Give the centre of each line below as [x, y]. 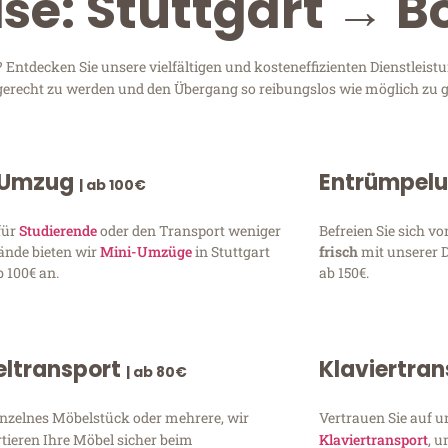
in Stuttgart [231, 251]
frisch [339, 251]
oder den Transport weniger [189, 230]
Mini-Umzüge [146, 251]
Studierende [58, 230]
